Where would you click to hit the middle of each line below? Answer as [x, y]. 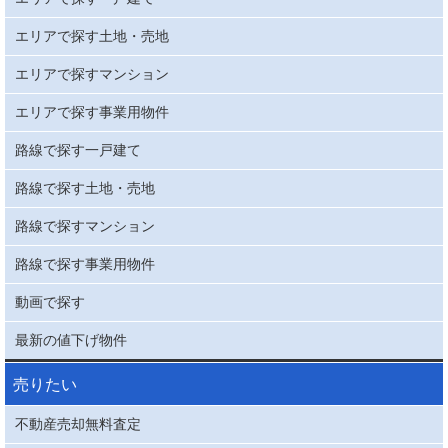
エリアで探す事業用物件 [92, 112]
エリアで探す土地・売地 [92, 36]
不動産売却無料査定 [78, 423]
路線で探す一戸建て [78, 150]
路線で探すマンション [85, 226]
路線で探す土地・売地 [85, 188]
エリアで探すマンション [92, 74]
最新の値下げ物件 [71, 340]
